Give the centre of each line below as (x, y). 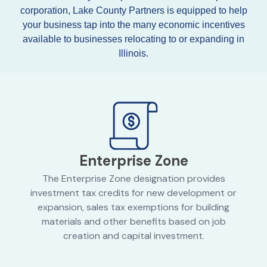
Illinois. (133, 54)
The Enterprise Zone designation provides (133, 179)
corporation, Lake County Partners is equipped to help (133, 11)
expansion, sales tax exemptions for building (133, 207)
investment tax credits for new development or (133, 193)
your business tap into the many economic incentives (133, 25)
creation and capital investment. (133, 236)
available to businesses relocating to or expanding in (133, 39)
